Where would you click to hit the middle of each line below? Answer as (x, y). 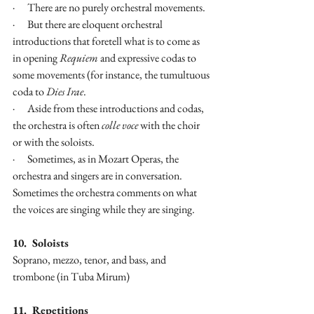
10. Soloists (41, 243)
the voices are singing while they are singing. (104, 210)
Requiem (79, 58)
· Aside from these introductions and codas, (109, 109)
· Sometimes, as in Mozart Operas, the (97, 159)
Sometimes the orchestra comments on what (106, 193)
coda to (29, 92)
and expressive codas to (148, 58)
